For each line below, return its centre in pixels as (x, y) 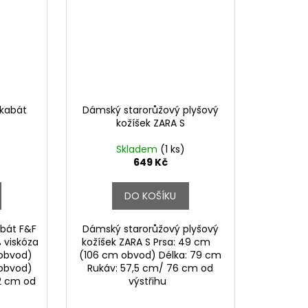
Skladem (138, 149)
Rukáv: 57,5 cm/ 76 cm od (151, 268)
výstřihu (151, 281)
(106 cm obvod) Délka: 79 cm (151, 255)
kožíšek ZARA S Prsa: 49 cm (151, 242)
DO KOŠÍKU (151, 196)
